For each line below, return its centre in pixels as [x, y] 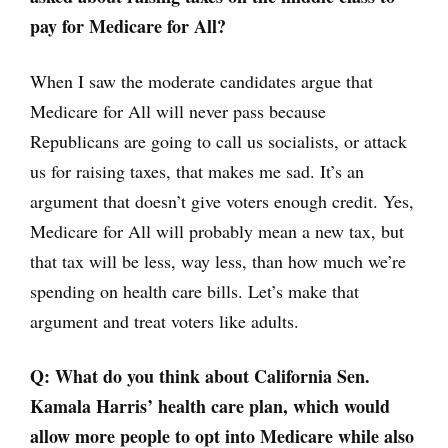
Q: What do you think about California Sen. [200, 376]
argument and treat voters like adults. [164, 321]
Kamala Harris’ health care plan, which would [210, 406]
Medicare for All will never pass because [178, 111]
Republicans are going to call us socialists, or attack [218, 141]
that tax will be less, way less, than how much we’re [218, 261]
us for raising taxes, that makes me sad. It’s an [197, 171]
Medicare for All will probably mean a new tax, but [217, 231]
